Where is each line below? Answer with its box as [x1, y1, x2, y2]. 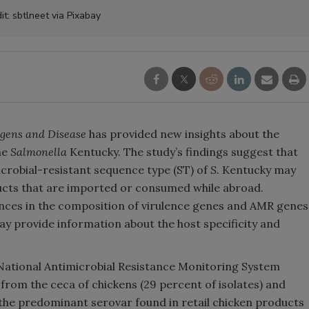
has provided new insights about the [89, 127, 279, 141]
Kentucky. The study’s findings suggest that [67, 145, 298, 159]
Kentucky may [222, 163, 296, 177]
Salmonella [10, 145, 67, 159]
